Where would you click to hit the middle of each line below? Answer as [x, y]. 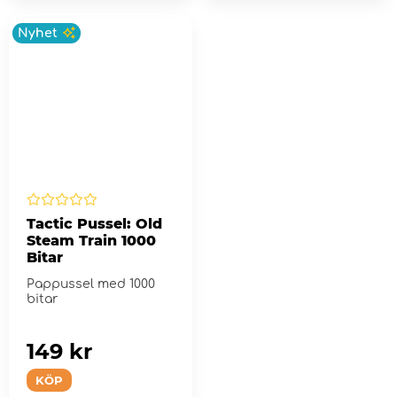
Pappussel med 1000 [91, 284]
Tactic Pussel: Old [94, 224]
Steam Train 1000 [91, 241]
